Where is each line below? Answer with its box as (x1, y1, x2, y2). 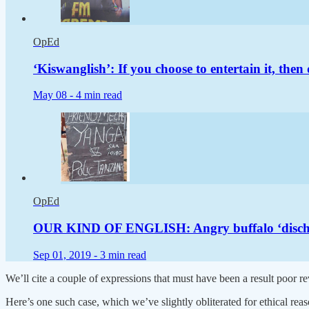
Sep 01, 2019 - (33, 248, 100, 261)
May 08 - (33, 89, 76, 101)
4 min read (76, 89, 122, 101)
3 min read (100, 248, 146, 261)
